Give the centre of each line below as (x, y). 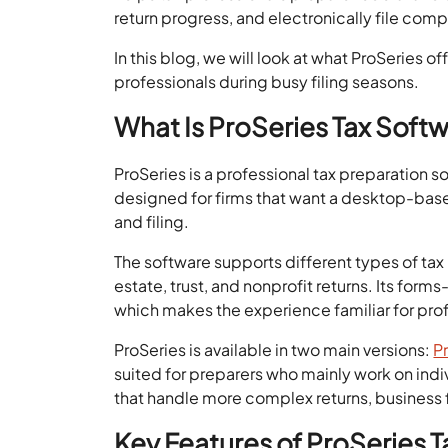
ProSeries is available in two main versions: (274, 349)
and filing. (152, 221)
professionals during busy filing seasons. (267, 81)
